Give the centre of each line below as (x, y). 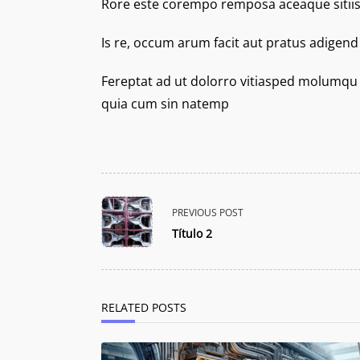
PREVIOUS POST (208, 212)
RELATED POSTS (144, 307)
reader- (123, 279)
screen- (123, 260)
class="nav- (134, 221)
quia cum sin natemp (165, 104)
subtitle (123, 240)
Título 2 (192, 233)
